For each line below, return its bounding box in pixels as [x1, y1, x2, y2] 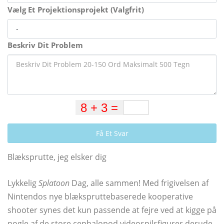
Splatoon [38, 177, 69, 188]
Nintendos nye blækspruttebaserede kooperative [7, 191, 193, 202]
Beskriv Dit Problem [7, 40, 83, 50]
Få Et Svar [95, 128, 128, 138]
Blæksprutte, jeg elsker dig [7, 151, 106, 162]
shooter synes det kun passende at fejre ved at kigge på [7, 204, 216, 215]
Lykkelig [7, 177, 38, 188]
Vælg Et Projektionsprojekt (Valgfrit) [7, 4, 144, 14]
